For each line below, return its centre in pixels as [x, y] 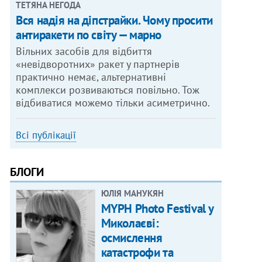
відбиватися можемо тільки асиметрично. [113, 103]
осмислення [132, 238]
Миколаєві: [130, 223]
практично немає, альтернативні [91, 77]
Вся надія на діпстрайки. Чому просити [114, 20]
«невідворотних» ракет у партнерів [98, 64]
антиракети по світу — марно [89, 35]
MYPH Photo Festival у [157, 209]
